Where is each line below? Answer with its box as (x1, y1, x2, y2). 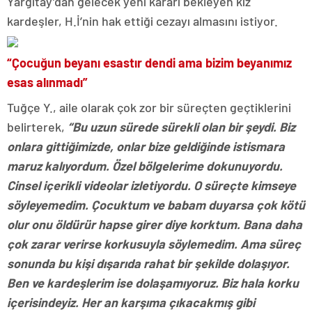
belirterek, (7, 119, 68, 135)
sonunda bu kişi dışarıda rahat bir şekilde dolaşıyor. (7, 256, 290, 272)
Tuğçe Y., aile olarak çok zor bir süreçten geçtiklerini (7, 100, 291, 116)
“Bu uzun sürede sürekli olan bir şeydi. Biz (68, 119, 295, 135)
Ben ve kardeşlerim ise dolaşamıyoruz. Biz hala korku (7, 275, 299, 291)
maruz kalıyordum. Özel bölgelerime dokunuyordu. (7, 158, 283, 174)
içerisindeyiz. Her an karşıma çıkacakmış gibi (7, 295, 255, 311)
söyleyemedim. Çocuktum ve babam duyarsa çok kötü (7, 197, 305, 213)
